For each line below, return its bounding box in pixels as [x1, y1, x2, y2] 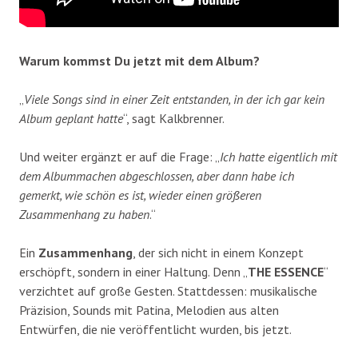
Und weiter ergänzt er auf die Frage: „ [19, 149, 220, 165]
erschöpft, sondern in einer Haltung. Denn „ [19, 264, 248, 280]
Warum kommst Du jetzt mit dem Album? [19, 53, 260, 70]
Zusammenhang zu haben [19, 206, 149, 223]
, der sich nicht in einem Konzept [133, 245, 304, 261]
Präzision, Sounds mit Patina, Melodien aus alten [19, 302, 279, 319]
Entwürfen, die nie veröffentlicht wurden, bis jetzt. [19, 321, 292, 338]
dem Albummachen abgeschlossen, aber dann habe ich [19, 168, 294, 185]
